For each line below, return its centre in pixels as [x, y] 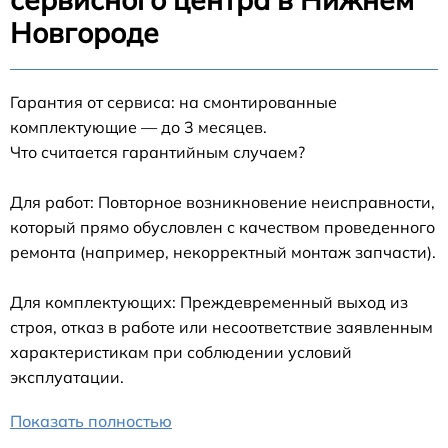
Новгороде [84, 33]
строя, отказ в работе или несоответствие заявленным [221, 327]
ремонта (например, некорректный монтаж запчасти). [223, 252]
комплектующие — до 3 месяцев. [138, 127]
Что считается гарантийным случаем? [157, 152]
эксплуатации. [67, 377]
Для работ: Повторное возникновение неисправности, [222, 202]
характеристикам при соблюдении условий [181, 352]
